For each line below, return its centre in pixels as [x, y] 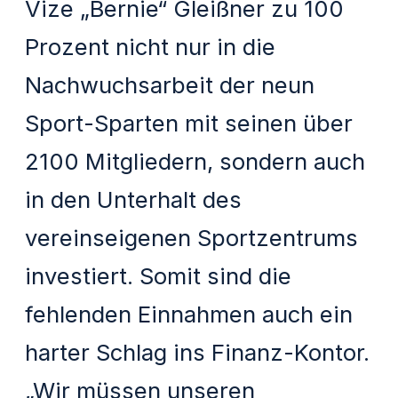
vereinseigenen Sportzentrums [192, 238]
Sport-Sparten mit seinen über [189, 123]
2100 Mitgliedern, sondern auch [195, 162]
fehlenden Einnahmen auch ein [189, 314]
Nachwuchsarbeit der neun [170, 85]
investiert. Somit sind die [159, 276]
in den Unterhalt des [134, 200]
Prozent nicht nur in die [151, 47]
